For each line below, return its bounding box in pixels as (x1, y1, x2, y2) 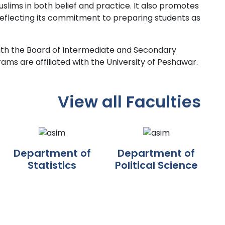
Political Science (115, 158, 198, 173)
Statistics (28, 158, 77, 173)
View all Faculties (58, 90, 201, 114)
